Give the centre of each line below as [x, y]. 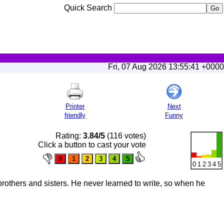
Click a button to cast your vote [92, 145]
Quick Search [89, 8]
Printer [75, 106]
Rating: [69, 136]
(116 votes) [125, 136]
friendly [75, 115]
